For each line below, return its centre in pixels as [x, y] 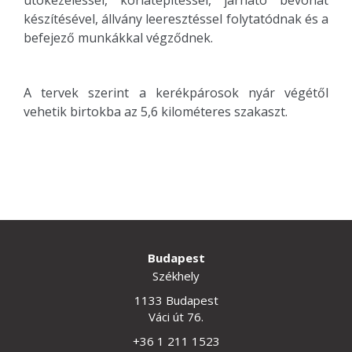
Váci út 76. [176, 317]
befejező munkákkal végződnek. [118, 37]
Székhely [176, 276]
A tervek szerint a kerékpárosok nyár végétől [176, 92]
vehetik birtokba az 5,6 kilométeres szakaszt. [156, 111]
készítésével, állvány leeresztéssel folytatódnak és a [176, 18]
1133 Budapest [176, 301]
